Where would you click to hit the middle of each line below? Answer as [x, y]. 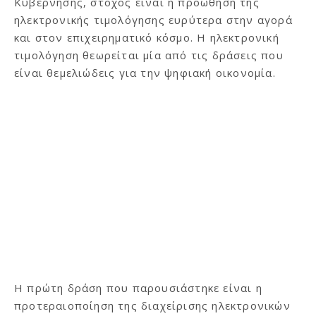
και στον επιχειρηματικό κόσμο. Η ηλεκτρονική [147, 37]
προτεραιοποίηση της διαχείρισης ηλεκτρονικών [152, 305]
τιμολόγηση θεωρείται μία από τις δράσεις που [149, 55]
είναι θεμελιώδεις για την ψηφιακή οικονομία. [145, 72]
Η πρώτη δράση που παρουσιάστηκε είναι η [138, 287]
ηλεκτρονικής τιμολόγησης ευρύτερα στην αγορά [153, 19]
